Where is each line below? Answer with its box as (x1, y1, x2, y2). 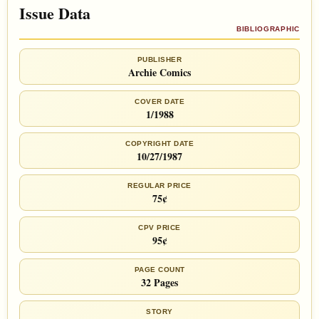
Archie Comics (128, 65, 191, 80)
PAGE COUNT (134, 266, 185, 274)
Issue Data (19, 1, 90, 26)
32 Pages (141, 275, 178, 291)
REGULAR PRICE (127, 182, 192, 190)
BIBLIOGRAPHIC (236, 25, 300, 33)
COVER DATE (135, 98, 184, 106)
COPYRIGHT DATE (125, 140, 194, 148)
